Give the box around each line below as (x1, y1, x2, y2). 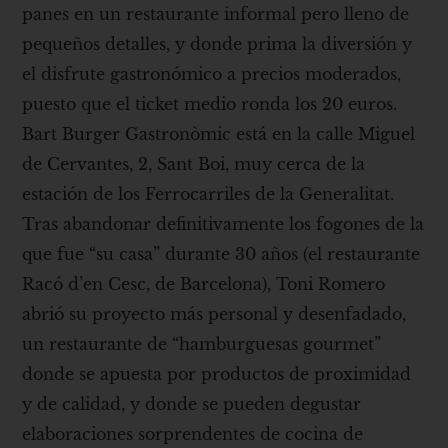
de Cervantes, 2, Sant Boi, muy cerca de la (22, 153, 366, 174)
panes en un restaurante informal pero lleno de (22, 3, 410, 24)
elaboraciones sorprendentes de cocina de (22, 423, 364, 444)
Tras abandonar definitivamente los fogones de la (22, 213, 425, 234)
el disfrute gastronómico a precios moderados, (22, 63, 402, 84)
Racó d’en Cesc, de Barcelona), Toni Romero (22, 273, 386, 294)
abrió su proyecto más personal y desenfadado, (22, 303, 407, 324)
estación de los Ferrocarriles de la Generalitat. (22, 183, 395, 204)
